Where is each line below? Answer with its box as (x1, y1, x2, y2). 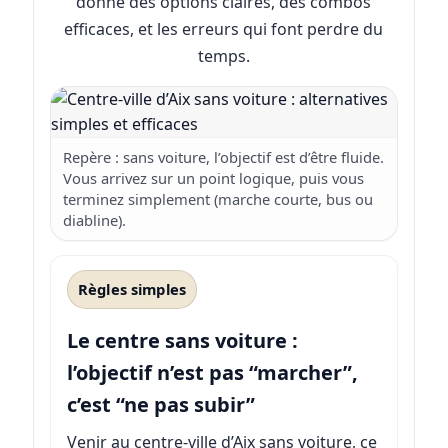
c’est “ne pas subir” (66, 390, 255, 418)
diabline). (62, 210, 126, 231)
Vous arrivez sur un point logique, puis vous (62, 168, 364, 189)
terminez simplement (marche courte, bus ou (62, 189, 373, 210)
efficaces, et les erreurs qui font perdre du (64, 18, 384, 41)
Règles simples (77, 278, 187, 299)
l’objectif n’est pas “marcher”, (66, 358, 358, 386)
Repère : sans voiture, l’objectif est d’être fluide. (62, 147, 384, 168)
